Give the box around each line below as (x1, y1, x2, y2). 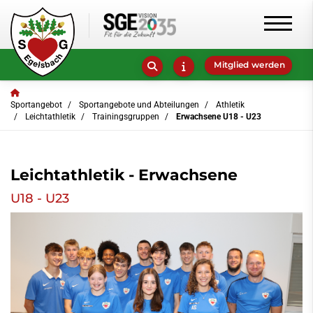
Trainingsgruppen (92, 111, 159, 122)
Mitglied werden (211, 59, 285, 70)
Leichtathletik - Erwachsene (10, 165, 238, 184)
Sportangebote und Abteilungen (79, 99, 199, 110)
